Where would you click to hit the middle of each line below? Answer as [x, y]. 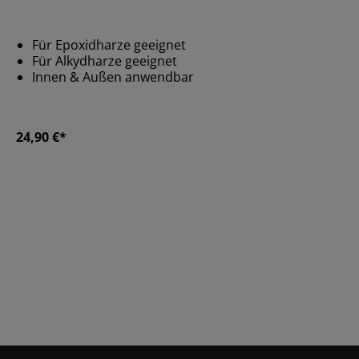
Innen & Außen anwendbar [113, 77]
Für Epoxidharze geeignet [109, 45]
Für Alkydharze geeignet [105, 61]
